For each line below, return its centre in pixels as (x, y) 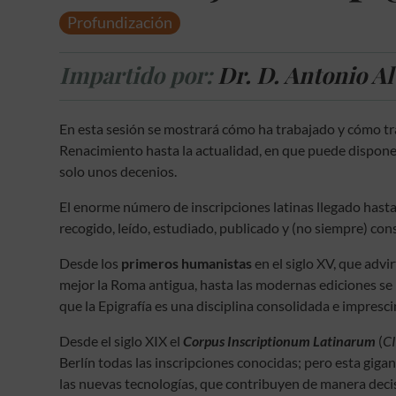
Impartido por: (136, 75)
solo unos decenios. (118, 171)
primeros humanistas (187, 263)
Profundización (120, 23)
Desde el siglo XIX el (122, 341)
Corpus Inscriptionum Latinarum (280, 341)
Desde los (91, 263)
